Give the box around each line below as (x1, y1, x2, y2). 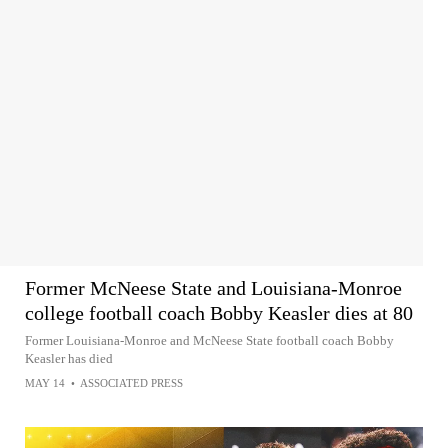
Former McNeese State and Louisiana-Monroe (25, 276, 402, 299)
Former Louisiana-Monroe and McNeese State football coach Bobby (25, 332, 394, 348)
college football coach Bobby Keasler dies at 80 (25, 301, 413, 324)
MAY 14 (25, 376, 65, 389)
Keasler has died (25, 350, 113, 366)
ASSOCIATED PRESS (80, 376, 183, 389)
